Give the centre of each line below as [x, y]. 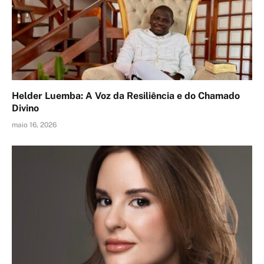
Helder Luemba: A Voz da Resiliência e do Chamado [126, 95]
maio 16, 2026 [34, 125]
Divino [25, 108]
